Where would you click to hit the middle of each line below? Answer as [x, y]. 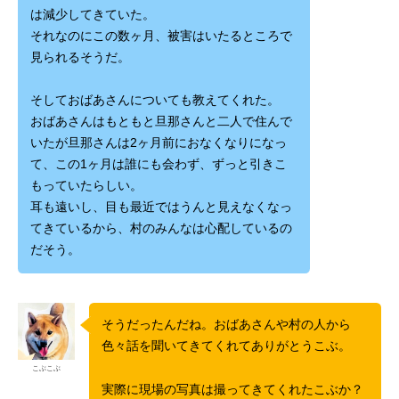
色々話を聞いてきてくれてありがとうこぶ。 [228, 346]
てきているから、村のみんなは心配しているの [161, 229]
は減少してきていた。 [92, 15]
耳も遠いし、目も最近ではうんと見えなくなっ [161, 208]
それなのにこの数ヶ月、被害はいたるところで [161, 37]
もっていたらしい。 [86, 186]
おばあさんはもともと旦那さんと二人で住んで [161, 122]
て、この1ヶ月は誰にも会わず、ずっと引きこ [158, 165]
